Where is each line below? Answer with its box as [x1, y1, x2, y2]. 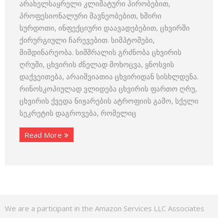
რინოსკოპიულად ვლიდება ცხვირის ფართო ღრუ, [19, 84, 197, 93]
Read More [24, 130, 62, 140]
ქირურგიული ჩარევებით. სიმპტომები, [19, 35, 155, 45]
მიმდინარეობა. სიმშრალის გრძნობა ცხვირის [19, 47, 182, 57]
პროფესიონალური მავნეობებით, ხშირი [19, 11, 162, 20]
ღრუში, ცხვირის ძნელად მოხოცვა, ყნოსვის [19, 59, 174, 69]
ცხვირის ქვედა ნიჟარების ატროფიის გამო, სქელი [19, 96, 199, 106]
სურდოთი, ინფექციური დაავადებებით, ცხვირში [19, 23, 190, 33]
